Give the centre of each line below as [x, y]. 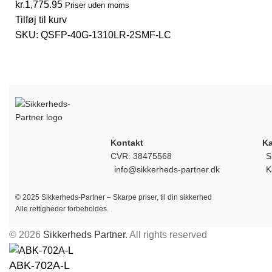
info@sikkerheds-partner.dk [167, 169]
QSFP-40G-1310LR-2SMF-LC [106, 35]
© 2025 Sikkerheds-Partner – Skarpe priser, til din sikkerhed [114, 197]
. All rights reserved [166, 235]
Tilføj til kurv [41, 20]
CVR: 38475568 [141, 156]
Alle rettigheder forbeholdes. [62, 209]
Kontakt [127, 143]
